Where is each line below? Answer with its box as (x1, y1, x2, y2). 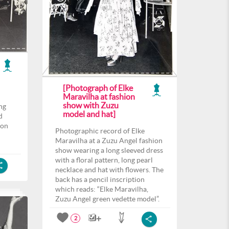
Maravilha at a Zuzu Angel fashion (55, 136, 163, 145)
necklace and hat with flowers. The (55, 166, 164, 174)
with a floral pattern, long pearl (55, 156, 153, 164)
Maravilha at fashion (63, 92, 135, 101)
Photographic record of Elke (55, 127, 145, 135)
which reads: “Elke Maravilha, (55, 185, 148, 193)
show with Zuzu (63, 101, 119, 110)
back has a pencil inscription (55, 175, 145, 184)
